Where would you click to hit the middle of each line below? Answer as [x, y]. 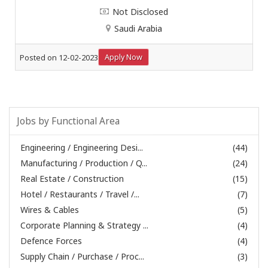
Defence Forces [51, 241]
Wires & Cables [50, 210]
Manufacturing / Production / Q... [84, 163]
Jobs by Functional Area [68, 121]
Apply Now [124, 57]
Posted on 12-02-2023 [59, 57]
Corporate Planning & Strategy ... [84, 225]
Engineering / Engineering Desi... [82, 147]
